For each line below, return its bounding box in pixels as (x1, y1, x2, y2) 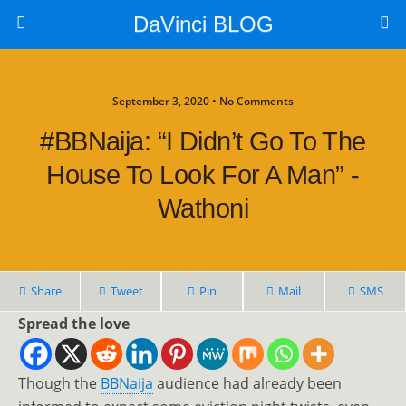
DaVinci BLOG (132, 12, 274, 36)
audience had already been (153, 373, 342, 393)
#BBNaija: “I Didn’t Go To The (40, 127, 366, 156)
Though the (18, 373, 101, 393)
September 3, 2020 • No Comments (112, 93, 294, 109)
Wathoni (158, 194, 248, 223)
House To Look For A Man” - (46, 160, 360, 189)
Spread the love (18, 314, 130, 333)
